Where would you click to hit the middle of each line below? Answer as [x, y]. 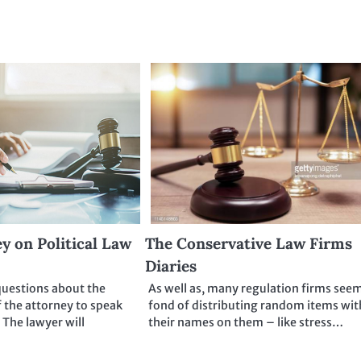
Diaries [171, 266]
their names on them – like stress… [246, 323]
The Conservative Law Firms [249, 244]
